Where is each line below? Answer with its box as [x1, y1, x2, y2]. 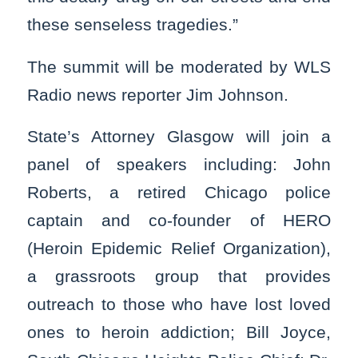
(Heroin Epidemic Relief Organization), [26, 239, 332, 258]
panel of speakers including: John [26, 155, 332, 174]
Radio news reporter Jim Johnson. [26, 85, 288, 104]
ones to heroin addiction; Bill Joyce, [26, 323, 332, 342]
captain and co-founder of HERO [26, 211, 332, 230]
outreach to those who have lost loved [26, 295, 332, 314]
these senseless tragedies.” [26, 14, 238, 34]
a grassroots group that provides [26, 267, 332, 286]
